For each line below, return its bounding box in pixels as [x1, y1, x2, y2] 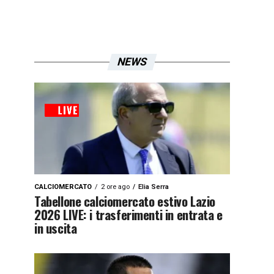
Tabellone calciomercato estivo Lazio [34, 191, 216, 210]
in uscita [34, 218, 77, 237]
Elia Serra [138, 183, 169, 191]
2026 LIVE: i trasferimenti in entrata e [34, 205, 223, 224]
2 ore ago [101, 183, 130, 191]
